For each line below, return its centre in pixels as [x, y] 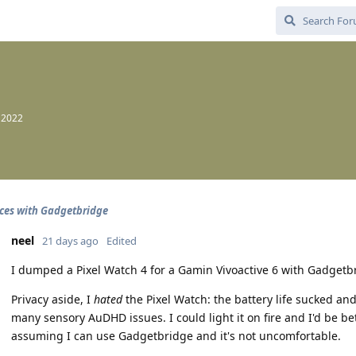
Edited [122, 241]
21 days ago [70, 241]
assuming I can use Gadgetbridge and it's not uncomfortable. [176, 336]
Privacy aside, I [52, 299]
